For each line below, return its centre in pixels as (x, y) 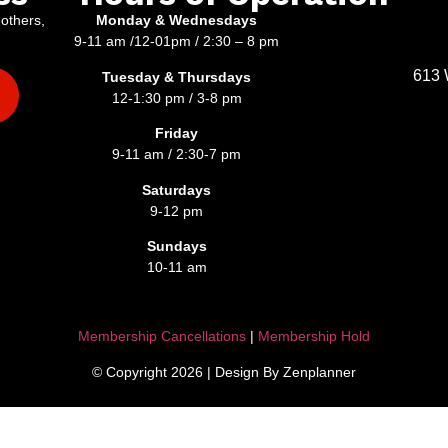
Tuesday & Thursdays (177, 76)
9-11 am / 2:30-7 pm (177, 154)
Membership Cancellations (162, 336)
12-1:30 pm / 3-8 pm (176, 97)
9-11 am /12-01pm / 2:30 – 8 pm (177, 41)
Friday (177, 133)
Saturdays (177, 189)
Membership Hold (312, 336)
